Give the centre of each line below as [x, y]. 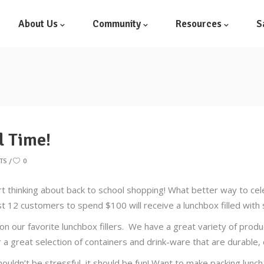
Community [117, 23]
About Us [38, 23]
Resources [199, 23]
